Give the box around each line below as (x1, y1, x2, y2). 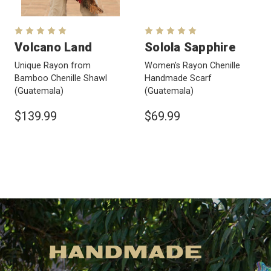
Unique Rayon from (15, 60, 91, 71)
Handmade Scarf (145, 73, 212, 84)
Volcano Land (15, 40, 92, 55)
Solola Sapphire (145, 40, 236, 55)
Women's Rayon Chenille (145, 60, 240, 71)
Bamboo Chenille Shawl (15, 73, 107, 84)
